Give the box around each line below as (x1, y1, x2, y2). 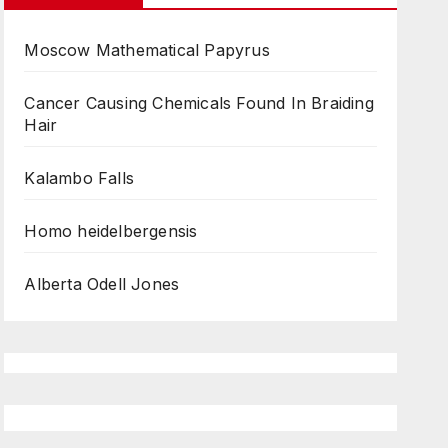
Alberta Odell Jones (24, 274, 180, 294)
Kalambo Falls (24, 168, 134, 188)
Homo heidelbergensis (24, 221, 198, 241)
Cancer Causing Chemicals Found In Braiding (24, 93, 374, 113)
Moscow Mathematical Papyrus (24, 40, 270, 60)
